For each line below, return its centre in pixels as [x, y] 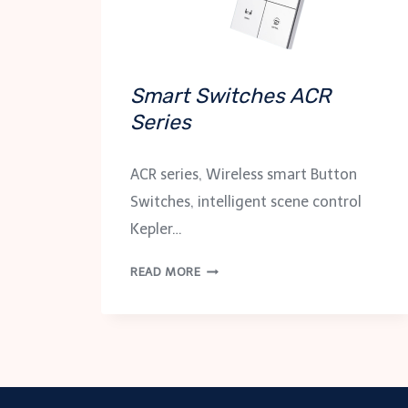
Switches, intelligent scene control [246, 202]
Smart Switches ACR [230, 95]
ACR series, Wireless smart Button [244, 175]
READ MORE [166, 272]
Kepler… [156, 229]
